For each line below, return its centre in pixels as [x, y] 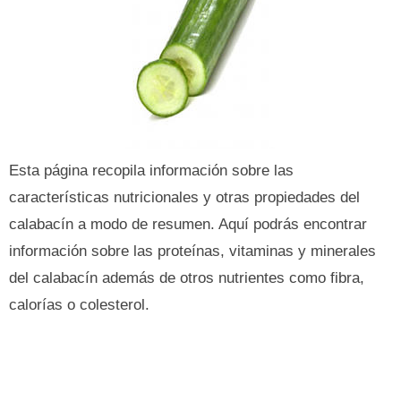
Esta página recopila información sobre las [151, 171]
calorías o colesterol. [79, 305]
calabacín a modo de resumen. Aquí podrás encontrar [188, 224]
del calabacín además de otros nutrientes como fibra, [187, 278]
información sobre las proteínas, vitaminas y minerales [192, 251]
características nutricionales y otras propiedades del [184, 197]
